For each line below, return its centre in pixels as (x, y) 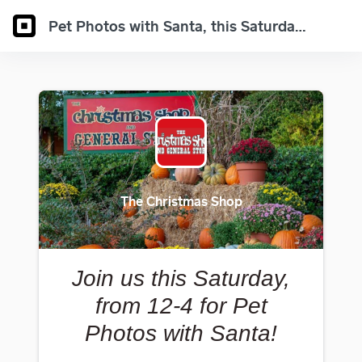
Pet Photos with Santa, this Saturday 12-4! (301, 25)
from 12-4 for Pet (181, 306)
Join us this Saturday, (181, 278)
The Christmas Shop (181, 201)
